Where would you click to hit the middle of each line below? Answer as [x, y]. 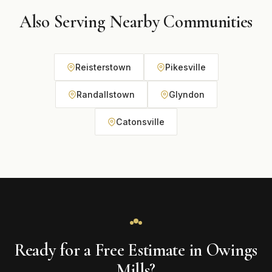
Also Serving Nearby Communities [136, 22]
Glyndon [186, 94]
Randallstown [105, 94]
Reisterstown [103, 67]
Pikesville [185, 67]
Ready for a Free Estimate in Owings [136, 250]
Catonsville [140, 122]
